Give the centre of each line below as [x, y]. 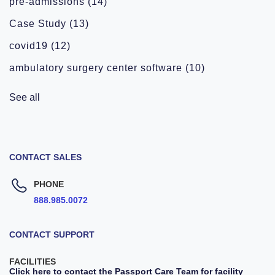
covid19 [30, 45]
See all [25, 97]
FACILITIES [33, 261]
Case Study [39, 23]
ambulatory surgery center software [97, 68]
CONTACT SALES [45, 157]
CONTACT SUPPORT [52, 234]
